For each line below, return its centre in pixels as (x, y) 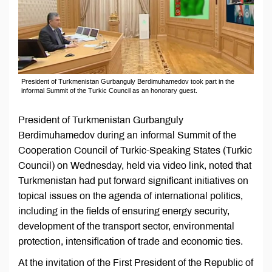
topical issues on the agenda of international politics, (131, 196)
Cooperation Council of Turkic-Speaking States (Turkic (135, 151)
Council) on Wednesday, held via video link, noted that (135, 166)
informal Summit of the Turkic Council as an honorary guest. (109, 91)
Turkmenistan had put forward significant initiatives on (133, 181)
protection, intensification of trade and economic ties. (131, 242)
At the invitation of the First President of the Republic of (136, 263)
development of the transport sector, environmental (126, 226)
